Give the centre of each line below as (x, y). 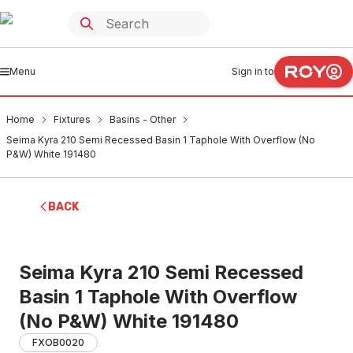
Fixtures (72, 119)
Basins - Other (143, 119)
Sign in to (253, 71)
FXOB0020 (58, 342)
